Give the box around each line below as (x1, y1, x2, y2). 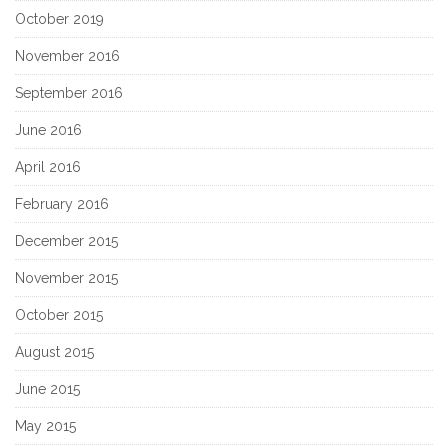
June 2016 (15, 121, 82, 138)
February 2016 (15, 195, 109, 212)
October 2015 (15, 306, 103, 323)
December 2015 (15, 232, 118, 249)
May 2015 (15, 417, 76, 434)
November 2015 (15, 269, 118, 286)
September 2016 (15, 84, 123, 101)
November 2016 (15, 47, 120, 64)
